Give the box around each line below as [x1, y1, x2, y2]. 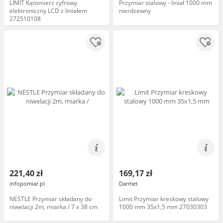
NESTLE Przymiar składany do [9, 195, 92, 203]
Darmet [119, 180, 138, 187]
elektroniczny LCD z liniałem [9, 6, 87, 15]
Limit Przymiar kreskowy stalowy [119, 195, 209, 203]
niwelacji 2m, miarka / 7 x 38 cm [9, 203, 98, 211]
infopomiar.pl [9, 180, 45, 187]
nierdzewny [119, 6, 151, 15]
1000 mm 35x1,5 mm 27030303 [119, 203, 207, 211]
